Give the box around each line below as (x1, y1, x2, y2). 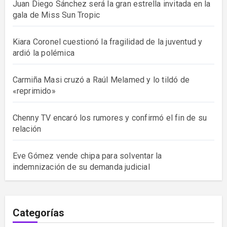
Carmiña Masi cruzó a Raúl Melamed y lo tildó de (12, 75, 190, 85)
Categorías (12, 207, 64, 219)
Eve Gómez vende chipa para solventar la (12, 151, 162, 161)
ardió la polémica (12, 48, 74, 58)
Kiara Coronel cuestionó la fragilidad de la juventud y (12, 37, 203, 47)
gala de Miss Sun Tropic (12, 10, 100, 20)
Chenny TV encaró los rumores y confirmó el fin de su (12, 113, 207, 123)
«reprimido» (12, 86, 56, 96)
